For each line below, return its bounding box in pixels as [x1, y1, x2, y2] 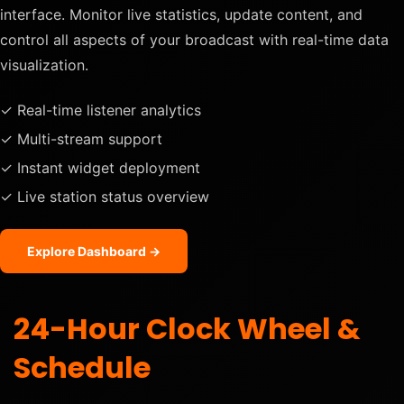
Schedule [14, 346, 151, 388]
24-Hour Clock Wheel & [14, 308, 361, 349]
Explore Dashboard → [27, 243, 161, 259]
